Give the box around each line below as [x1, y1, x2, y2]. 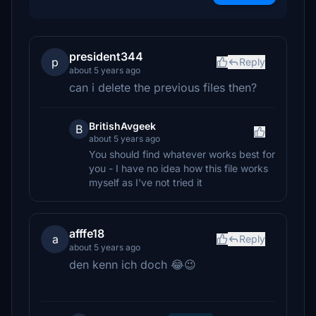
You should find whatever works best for [89, 148, 275, 160]
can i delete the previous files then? [69, 80, 257, 95]
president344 [69, 49, 143, 63]
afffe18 [69, 226, 104, 241]
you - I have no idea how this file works [89, 162, 268, 174]
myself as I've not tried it [89, 176, 202, 188]
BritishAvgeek [89, 120, 156, 132]
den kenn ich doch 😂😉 [69, 257, 196, 272]
